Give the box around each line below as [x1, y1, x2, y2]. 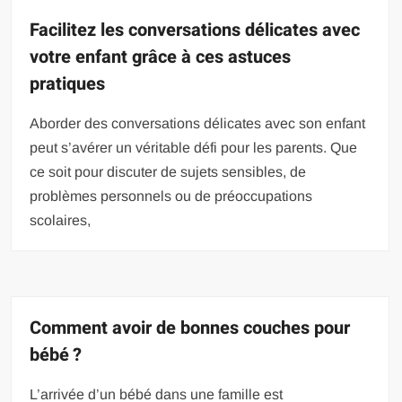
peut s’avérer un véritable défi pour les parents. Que [30, 139, 358, 155]
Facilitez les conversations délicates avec [30, 16, 361, 43]
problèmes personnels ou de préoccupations [30, 188, 313, 204]
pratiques [30, 70, 106, 97]
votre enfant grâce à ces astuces [30, 43, 292, 70]
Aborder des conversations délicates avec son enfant [30, 115, 366, 131]
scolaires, [30, 212, 92, 228]
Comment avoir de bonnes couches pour [30, 314, 351, 341]
